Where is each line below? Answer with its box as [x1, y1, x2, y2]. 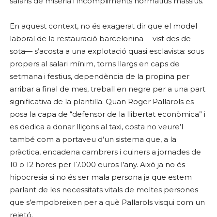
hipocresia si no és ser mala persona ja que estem [10, 172, 192, 182]
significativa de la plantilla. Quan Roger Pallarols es [10, 97, 194, 106]
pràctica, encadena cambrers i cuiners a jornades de [10, 147, 201, 156]
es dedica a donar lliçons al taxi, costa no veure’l [10, 122, 183, 131]
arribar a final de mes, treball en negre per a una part [10, 84, 205, 93]
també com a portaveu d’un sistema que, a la [10, 135, 176, 144]
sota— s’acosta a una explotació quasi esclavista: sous [10, 46, 204, 56]
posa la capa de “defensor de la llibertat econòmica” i [10, 109, 205, 119]
